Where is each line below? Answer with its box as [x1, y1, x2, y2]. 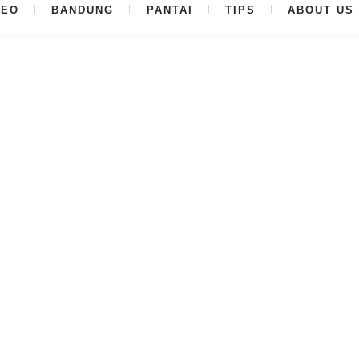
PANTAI [146, 4, 193, 16]
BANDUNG [51, 4, 115, 16]
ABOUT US [287, 4, 354, 16]
